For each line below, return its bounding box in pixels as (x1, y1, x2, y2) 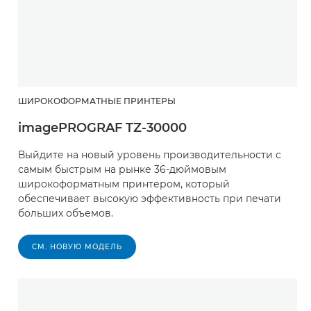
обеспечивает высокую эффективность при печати (18, 192, 281, 205)
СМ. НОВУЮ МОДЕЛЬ (32, 242, 122, 251)
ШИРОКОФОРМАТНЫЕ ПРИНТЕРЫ (18, 95, 176, 106)
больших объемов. (18, 206, 113, 219)
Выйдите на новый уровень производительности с (18, 148, 281, 161)
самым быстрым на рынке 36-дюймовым (18, 162, 226, 176)
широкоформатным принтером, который (18, 177, 230, 190)
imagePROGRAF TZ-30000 (18, 119, 187, 135)
